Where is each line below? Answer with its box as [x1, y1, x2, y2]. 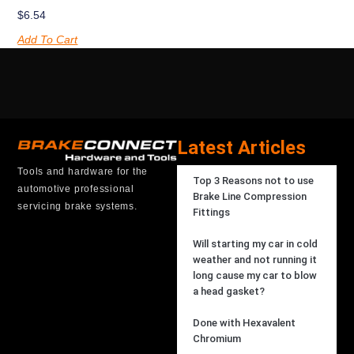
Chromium [193, 333, 241, 345]
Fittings [193, 206, 230, 219]
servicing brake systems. [17, 201, 137, 213]
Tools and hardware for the [17, 166, 149, 178]
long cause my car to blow [193, 269, 317, 282]
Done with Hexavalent [193, 317, 296, 330]
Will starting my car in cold [193, 238, 318, 250]
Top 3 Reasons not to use [193, 175, 314, 187]
